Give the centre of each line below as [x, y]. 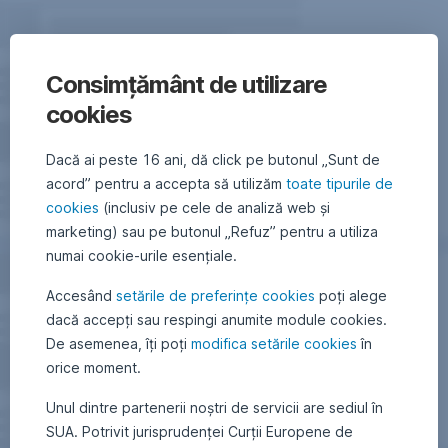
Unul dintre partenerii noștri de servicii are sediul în [214, 407]
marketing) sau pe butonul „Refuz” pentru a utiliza [212, 231]
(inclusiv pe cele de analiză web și [214, 207]
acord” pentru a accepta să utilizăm [166, 183]
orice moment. [93, 367]
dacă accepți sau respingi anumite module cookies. [216, 319]
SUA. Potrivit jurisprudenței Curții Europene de [199, 431]
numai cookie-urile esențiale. [141, 255]
